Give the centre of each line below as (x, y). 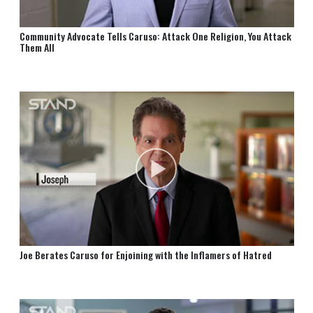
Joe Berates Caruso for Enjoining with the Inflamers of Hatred (145, 255)
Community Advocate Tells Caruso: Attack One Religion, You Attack (155, 36)
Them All (37, 48)
